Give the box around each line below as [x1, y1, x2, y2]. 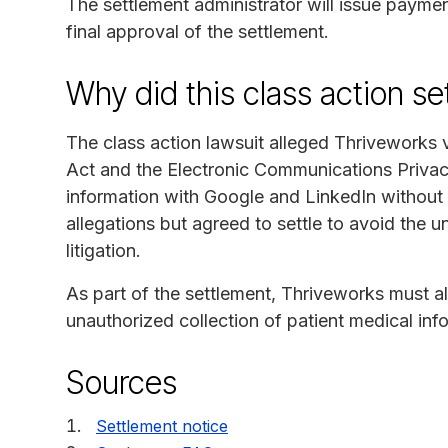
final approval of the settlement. [66, 20, 329, 42]
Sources [66, 362, 177, 402]
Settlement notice [96, 415, 228, 436]
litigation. [66, 239, 141, 261]
